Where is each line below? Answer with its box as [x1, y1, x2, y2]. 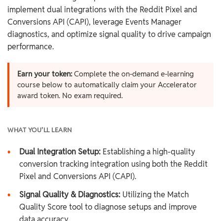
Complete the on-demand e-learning [72, 70, 194, 78]
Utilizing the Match [120, 190, 189, 199]
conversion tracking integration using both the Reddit [19, 159, 208, 169]
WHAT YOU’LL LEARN [7, 126, 72, 134]
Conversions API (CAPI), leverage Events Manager [7, 17, 182, 27]
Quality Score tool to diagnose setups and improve [19, 202, 197, 212]
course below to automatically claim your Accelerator [17, 80, 197, 89]
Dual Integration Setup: [19, 147, 101, 156]
